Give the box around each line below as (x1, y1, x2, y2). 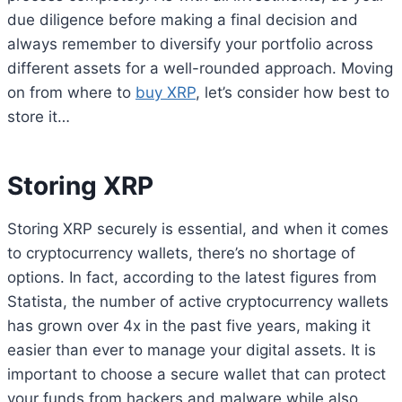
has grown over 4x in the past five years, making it (7, 316, 371, 335)
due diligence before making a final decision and (7, 10, 358, 29)
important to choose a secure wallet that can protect (7, 364, 386, 383)
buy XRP (135, 83, 196, 101)
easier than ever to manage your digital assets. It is (7, 340, 376, 359)
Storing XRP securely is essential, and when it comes (7, 219, 389, 238)
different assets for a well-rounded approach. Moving (7, 58, 393, 77)
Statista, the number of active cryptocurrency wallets (7, 292, 389, 310)
